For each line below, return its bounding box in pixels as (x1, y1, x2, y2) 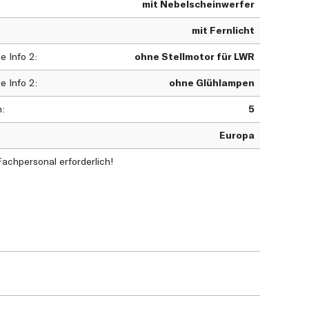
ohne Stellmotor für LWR (134, 50, 255, 63)
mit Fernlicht (192, 24, 255, 37)
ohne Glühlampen (169, 77, 255, 90)
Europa (219, 129, 255, 142)
